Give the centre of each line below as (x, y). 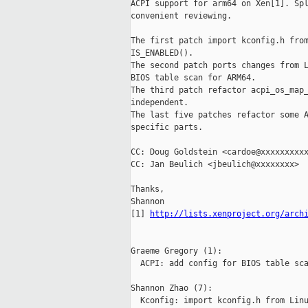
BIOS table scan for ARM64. (193, 78)
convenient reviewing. (181, 16)
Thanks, (147, 189)
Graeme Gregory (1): (176, 251)
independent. (159, 103)
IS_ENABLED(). (162, 53)
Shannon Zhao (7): (172, 288)
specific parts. (167, 128)
